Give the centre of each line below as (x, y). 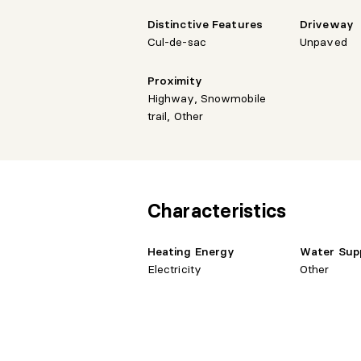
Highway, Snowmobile (206, 98)
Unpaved (323, 41)
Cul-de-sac (176, 41)
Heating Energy (191, 251)
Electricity (174, 269)
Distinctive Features (205, 24)
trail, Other (175, 116)
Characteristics (217, 210)
